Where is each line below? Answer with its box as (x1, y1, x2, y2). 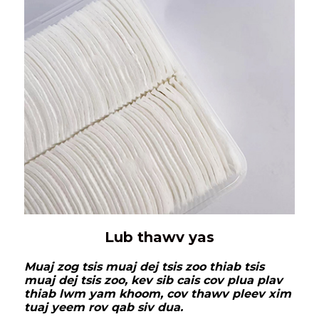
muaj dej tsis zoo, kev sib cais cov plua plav (24, 273, 283, 288)
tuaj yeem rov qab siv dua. (24, 300, 183, 315)
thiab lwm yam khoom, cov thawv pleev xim (24, 287, 291, 301)
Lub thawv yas (105, 229, 214, 246)
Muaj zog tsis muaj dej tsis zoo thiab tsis (24, 260, 264, 274)
